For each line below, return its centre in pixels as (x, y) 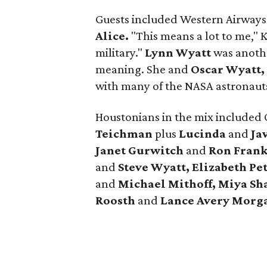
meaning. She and (143, 69)
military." (120, 52)
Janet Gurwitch (141, 150)
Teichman (124, 133)
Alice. (112, 36)
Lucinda (204, 133)
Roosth (116, 200)
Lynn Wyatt (178, 52)
